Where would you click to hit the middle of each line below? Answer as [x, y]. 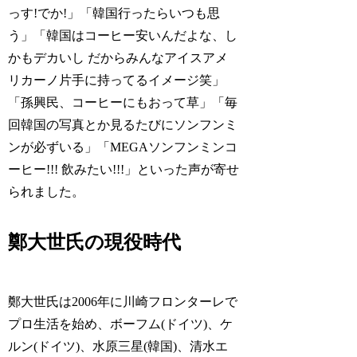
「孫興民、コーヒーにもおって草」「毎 [123, 102]
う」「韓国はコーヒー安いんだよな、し [123, 35]
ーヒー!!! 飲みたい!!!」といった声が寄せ [124, 169]
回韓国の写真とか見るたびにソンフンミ [123, 124]
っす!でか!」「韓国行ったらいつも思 [114, 13]
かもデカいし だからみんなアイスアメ [118, 57]
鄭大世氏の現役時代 [95, 243]
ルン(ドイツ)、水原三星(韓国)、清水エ [118, 347]
